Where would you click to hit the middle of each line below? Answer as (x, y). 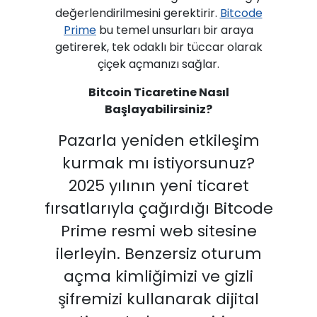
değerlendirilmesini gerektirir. (137, 13)
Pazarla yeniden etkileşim (158, 140)
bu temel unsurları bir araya (175, 30)
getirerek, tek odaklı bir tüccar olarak (158, 47)
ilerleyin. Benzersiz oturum (158, 254)
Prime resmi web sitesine (158, 231)
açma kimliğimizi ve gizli (158, 276)
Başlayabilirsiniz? (158, 109)
